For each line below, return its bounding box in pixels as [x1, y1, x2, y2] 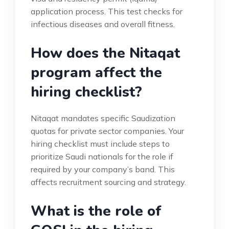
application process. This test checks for [31, 6, 182, 17]
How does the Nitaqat [31, 43, 180, 63]
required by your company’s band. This [31, 164, 175, 175]
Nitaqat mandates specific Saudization [31, 113, 175, 124]
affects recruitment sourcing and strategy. [31, 177, 186, 188]
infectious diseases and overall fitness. [31, 19, 175, 30]
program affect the [31, 63, 162, 83]
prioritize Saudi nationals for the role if [31, 151, 173, 162]
